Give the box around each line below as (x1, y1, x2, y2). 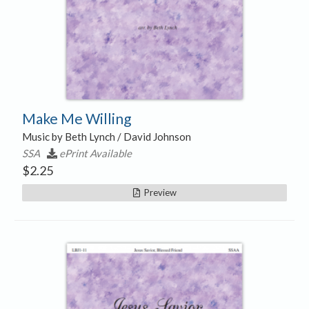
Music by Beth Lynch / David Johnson (21, 130, 191, 143)
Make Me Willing (21, 109, 131, 127)
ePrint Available (59, 146, 132, 159)
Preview (139, 186, 177, 198)
